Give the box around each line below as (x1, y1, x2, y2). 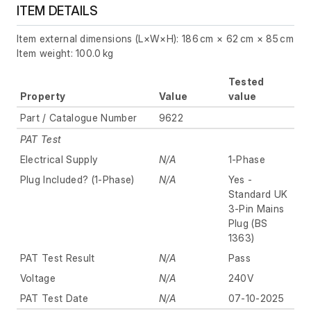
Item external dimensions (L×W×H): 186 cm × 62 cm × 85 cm (17, 32, 294, 44)
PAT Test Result (19, 251, 95, 264)
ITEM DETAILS (17, 3, 98, 18)
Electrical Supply (19, 153, 99, 165)
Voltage (19, 271, 56, 284)
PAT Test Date (19, 292, 88, 304)
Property (19, 90, 66, 102)
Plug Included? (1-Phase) (19, 173, 135, 185)
